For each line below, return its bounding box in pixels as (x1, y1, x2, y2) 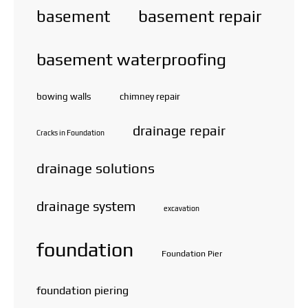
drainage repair (133, 122, 225, 138)
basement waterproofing (36, 49, 226, 69)
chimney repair (120, 90, 180, 102)
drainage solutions (36, 159, 155, 177)
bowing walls (36, 90, 91, 102)
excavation (164, 203, 199, 212)
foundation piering (36, 283, 129, 297)
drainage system (36, 198, 135, 214)
